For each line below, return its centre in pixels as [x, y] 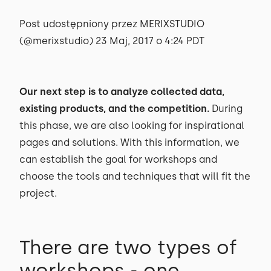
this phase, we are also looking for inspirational [132, 126]
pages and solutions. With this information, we [129, 142]
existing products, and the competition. [114, 109]
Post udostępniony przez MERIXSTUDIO [112, 24]
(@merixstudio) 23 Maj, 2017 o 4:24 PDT [112, 41]
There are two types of [128, 247]
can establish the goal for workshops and [118, 159]
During [226, 109]
